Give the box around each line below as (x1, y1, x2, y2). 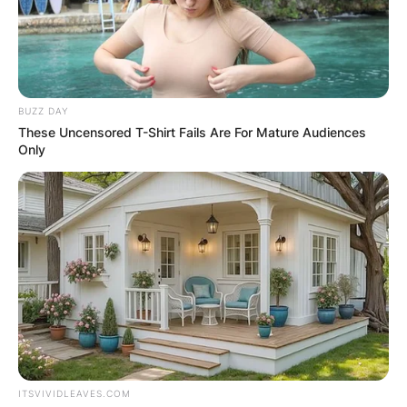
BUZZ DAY (18, 104, 68, 116)
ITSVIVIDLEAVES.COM (18, 387, 131, 399)
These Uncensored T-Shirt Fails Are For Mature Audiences (18, 124, 366, 140)
